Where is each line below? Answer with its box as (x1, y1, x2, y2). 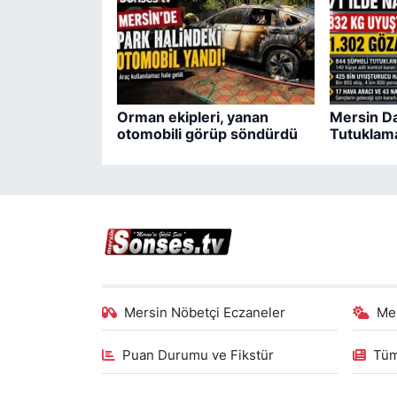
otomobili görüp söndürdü (116, 124, 298, 143)
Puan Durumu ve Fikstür (122, 347, 275, 363)
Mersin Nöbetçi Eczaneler (124, 304, 286, 321)
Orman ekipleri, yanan (116, 107, 269, 126)
